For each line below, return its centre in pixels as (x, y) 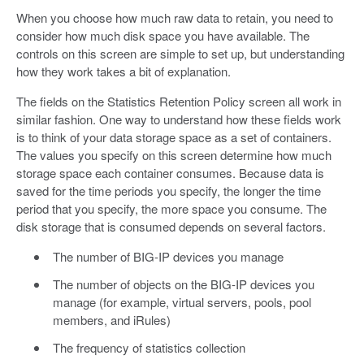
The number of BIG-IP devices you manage (168, 256)
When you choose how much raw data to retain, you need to (175, 17)
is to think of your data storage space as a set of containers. (174, 136)
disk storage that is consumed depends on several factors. (171, 226)
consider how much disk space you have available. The (163, 35)
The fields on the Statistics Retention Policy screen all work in (179, 101)
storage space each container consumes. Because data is (170, 172)
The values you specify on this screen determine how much (174, 154)
